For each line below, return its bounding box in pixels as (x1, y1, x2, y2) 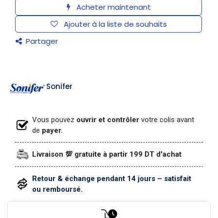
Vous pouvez (32, 115, 75, 124)
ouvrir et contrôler (74, 115, 140, 124)
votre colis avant (139, 115, 195, 124)
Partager (24, 36, 58, 46)
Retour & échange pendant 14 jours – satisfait (32, 174, 192, 183)
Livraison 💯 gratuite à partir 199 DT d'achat (32, 150, 182, 159)
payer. (40, 126, 63, 135)
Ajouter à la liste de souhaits (63, 19, 167, 29)
